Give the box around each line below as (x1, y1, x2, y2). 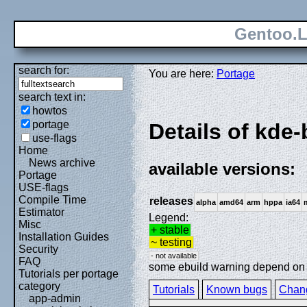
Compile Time (19, 194, 86, 206)
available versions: (149, 159, 295, 178)
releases (149, 195, 193, 207)
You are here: (149, 68, 217, 79)
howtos (32, 105, 67, 116)
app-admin (29, 293, 81, 304)
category (19, 280, 60, 292)
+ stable (151, 223, 189, 236)
